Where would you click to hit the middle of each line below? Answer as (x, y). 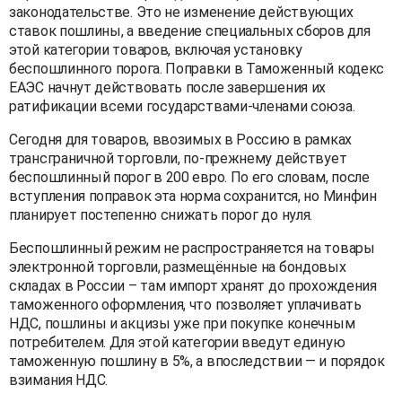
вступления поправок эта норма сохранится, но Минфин (193, 196)
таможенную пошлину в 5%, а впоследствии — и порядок (197, 361)
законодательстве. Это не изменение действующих (181, 12)
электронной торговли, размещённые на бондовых (178, 267)
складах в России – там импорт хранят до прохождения (193, 285)
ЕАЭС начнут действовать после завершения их (168, 87)
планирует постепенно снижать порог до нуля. (161, 214)
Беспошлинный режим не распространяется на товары (192, 248)
